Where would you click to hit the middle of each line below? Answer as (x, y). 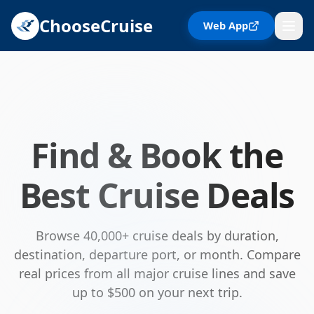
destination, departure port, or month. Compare (157, 254)
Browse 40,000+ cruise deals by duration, (157, 235)
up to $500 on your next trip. (157, 292)
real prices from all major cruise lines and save (157, 273)
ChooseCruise (96, 25)
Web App (226, 25)
